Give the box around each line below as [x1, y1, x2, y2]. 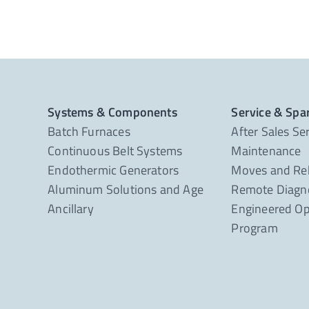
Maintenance [231, 141, 301, 160]
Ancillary [48, 199, 94, 218]
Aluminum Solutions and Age [48, 180, 203, 199]
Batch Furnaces [48, 122, 130, 141]
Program [231, 219, 278, 237]
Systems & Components [48, 103, 177, 121]
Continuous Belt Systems [48, 141, 183, 160]
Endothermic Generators [48, 161, 179, 179]
